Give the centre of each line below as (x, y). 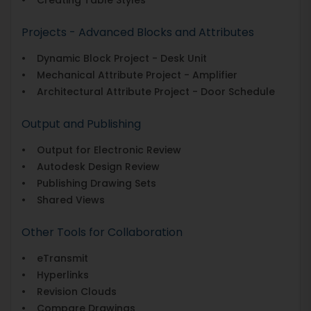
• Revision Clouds (69, 291)
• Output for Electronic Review (101, 150)
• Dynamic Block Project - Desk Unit (114, 58)
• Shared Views (63, 200)
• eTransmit (55, 258)
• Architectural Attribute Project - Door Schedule (148, 91)
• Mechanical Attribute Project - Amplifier (129, 75)
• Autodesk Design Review (91, 166)
